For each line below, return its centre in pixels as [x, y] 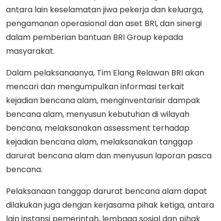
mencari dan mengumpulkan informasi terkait [95, 86]
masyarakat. [31, 51]
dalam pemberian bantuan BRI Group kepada [94, 37]
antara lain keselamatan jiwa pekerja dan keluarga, [105, 9]
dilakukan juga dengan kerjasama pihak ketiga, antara [110, 205]
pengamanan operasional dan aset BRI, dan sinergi [104, 23]
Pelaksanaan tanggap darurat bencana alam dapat [107, 191]
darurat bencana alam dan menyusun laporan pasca [109, 155]
